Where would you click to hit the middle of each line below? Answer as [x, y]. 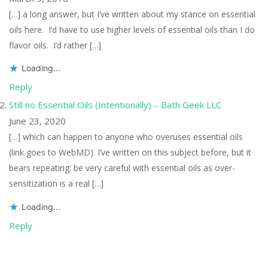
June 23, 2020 [37, 121]
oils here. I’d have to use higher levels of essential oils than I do [132, 29]
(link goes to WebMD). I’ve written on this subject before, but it [130, 153]
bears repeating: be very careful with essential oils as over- [122, 168]
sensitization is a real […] [56, 184]
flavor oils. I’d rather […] [55, 45]
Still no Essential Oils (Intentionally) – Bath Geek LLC [115, 105]
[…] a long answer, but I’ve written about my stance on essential [132, 14]
